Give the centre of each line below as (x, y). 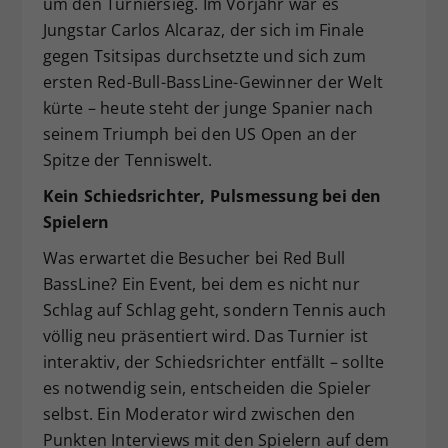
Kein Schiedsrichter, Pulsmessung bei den (212, 195)
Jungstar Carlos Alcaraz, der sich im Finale (203, 29)
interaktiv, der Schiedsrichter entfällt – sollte (213, 361)
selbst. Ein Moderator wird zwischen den (199, 413)
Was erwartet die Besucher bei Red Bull (194, 257)
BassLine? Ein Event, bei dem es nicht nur (201, 283)
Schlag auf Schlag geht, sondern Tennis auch (214, 309)
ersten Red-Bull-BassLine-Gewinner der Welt (212, 81)
